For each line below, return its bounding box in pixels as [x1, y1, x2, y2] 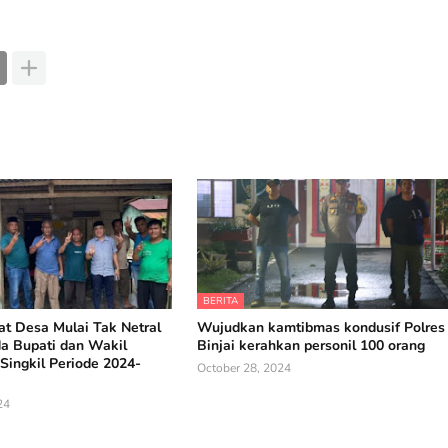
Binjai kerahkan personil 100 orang [197, 336, 426, 355]
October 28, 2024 [197, 360, 292, 376]
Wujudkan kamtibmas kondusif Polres [197, 318, 446, 337]
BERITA [203, 294, 239, 308]
